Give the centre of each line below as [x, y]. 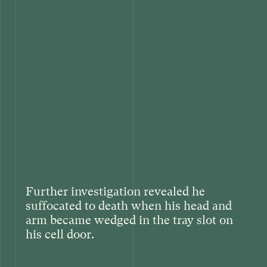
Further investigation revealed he [115, 191]
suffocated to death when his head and [128, 206]
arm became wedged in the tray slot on [129, 220]
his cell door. [60, 234]
